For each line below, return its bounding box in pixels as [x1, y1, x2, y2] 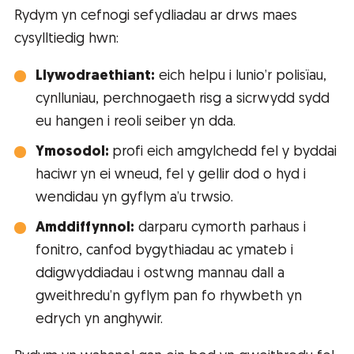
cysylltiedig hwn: [14, 32, 119, 47]
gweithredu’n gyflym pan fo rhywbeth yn [36, 289, 302, 305]
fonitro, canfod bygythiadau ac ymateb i [36, 243, 293, 259]
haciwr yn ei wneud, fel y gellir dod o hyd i [36, 168, 306, 183]
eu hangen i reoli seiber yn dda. [36, 115, 235, 130]
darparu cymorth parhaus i [134, 220, 306, 236]
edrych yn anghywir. [36, 312, 163, 328]
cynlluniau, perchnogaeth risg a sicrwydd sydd [36, 92, 330, 107]
